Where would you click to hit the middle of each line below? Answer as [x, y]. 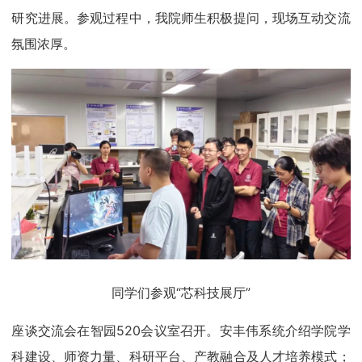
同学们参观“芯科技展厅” [181, 293]
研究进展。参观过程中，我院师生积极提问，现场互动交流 [181, 18]
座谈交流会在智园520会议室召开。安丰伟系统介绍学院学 [181, 331]
